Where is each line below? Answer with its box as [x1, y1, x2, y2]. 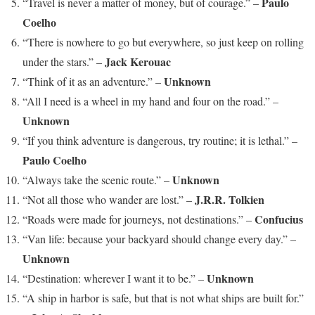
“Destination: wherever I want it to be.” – [22, 271, 207, 286]
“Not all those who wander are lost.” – [22, 192, 195, 207]
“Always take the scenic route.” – [22, 172, 172, 188]
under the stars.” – [22, 54, 105, 70]
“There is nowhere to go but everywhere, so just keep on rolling [22, 34, 304, 50]
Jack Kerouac [105, 53, 171, 70]
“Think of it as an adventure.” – [22, 74, 164, 89]
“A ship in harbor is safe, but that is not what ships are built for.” [22, 290, 304, 306]
